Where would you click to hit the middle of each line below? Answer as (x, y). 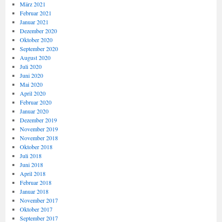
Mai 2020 (31, 84)
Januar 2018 (34, 191)
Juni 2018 (31, 165)
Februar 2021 (35, 13)
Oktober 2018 (36, 147)
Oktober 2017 (36, 209)
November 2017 (39, 200)
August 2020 (35, 57)
